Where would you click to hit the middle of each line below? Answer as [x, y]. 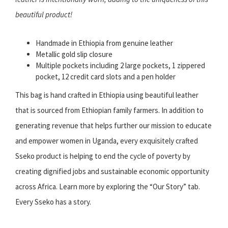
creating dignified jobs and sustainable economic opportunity [112, 172]
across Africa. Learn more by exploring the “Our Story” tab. [108, 187]
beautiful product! [44, 15]
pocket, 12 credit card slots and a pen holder [106, 77]
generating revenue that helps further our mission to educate [113, 126]
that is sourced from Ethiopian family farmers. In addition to [109, 110]
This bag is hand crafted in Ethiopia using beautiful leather [107, 95]
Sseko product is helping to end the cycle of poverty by [103, 156]
